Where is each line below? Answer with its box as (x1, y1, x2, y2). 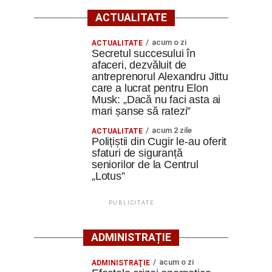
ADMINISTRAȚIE (91, 231, 171, 243)
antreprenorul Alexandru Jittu (92, 70, 228, 83)
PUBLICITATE (108, 200, 154, 206)
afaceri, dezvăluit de (92, 59, 187, 71)
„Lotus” (92, 170, 125, 182)
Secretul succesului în (92, 47, 196, 59)
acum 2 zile (152, 126, 192, 135)
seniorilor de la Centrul (92, 158, 199, 171)
